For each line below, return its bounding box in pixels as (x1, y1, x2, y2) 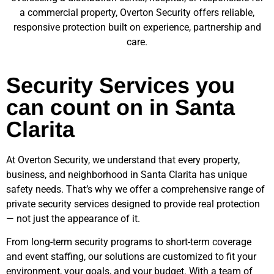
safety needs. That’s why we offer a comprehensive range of (6, 183, 265, 195)
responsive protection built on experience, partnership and (13, 21, 261, 34)
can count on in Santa (6, 94, 235, 120)
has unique (197, 168, 247, 180)
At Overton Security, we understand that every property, (6, 154, 240, 166)
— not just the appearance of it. (6, 212, 140, 224)
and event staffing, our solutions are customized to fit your (6, 251, 256, 263)
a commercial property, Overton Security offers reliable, (20, 7, 254, 19)
